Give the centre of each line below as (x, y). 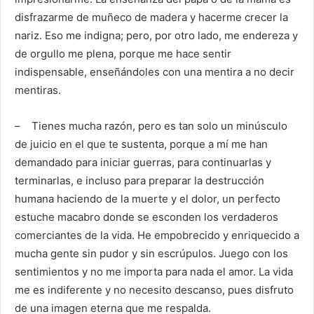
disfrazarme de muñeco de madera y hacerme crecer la (151, 18)
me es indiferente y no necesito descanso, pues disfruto (154, 290)
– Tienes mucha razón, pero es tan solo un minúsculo (151, 126)
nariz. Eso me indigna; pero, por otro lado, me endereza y (156, 36)
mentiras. (38, 90)
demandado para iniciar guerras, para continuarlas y (143, 163)
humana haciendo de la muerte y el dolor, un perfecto (148, 199)
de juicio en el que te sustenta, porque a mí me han (141, 144)
